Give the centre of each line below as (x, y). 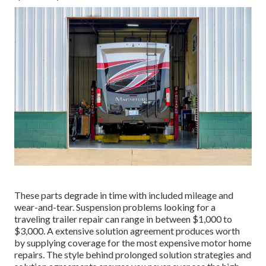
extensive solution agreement (115, 230)
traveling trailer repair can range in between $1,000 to (123, 218)
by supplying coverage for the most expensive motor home (133, 242)
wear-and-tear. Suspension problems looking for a (115, 207)
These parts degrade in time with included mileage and (124, 195)
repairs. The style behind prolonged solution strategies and (133, 254)
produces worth (207, 230)
